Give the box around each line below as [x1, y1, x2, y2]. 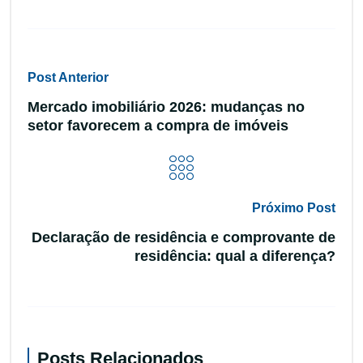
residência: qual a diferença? [135, 247, 335, 264]
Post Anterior [28, 70, 109, 84]
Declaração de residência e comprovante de [32, 228, 335, 246]
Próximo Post [252, 200, 335, 215]
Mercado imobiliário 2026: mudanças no [28, 98, 305, 115]
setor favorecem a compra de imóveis [28, 117, 288, 134]
